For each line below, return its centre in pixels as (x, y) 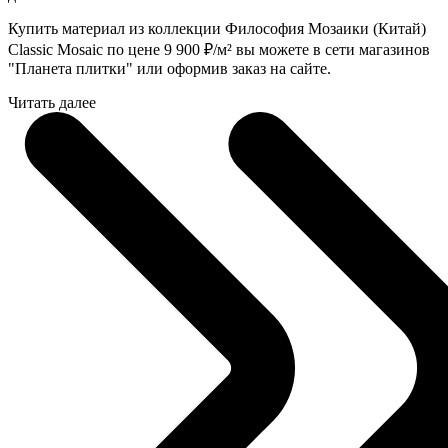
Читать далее (52, 102)
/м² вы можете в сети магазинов (321, 49)
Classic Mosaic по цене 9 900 (106, 49)
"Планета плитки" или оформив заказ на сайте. (169, 68)
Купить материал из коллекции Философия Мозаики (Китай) (217, 28)
